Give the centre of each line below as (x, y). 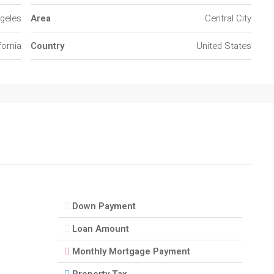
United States (224, 46)
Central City (228, 18)
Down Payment (104, 206)
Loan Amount (100, 229)
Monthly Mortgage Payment (131, 251)
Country (47, 46)
